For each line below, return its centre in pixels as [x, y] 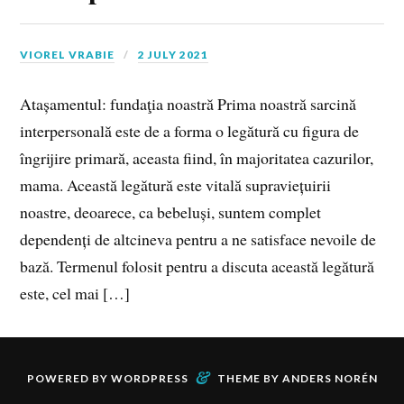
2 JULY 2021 [174, 54]
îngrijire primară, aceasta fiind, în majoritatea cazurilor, [197, 157]
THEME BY [249, 378]
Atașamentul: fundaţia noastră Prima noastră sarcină [188, 103]
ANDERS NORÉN [330, 378]
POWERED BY [69, 378]
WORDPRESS [149, 378]
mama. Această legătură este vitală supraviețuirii [176, 184]
